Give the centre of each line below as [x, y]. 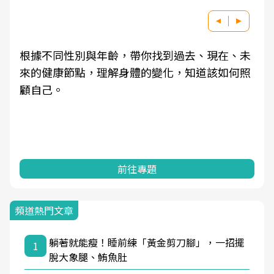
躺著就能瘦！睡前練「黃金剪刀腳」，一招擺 [147, 242]
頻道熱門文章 [44, 210]
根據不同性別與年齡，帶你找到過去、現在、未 [135, 55]
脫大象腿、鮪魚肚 [88, 257]
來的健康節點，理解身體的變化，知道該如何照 [135, 72]
